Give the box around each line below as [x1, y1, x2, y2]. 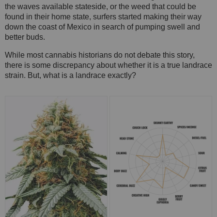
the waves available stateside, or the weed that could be [5, 2, 196, 11]
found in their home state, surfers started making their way [5, 13, 201, 21]
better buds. [5, 33, 45, 42]
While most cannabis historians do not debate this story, [5, 51, 195, 60]
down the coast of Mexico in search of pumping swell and [5, 23, 200, 31]
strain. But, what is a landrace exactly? [5, 71, 136, 80]
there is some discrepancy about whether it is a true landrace [5, 61, 212, 70]
